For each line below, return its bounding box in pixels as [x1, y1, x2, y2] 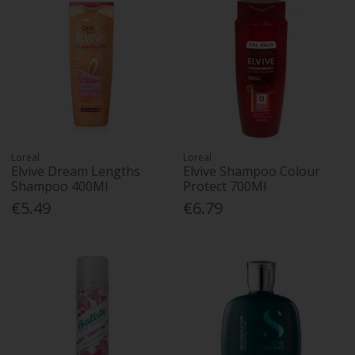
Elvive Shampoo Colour [183, 162, 321, 180]
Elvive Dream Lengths [11, 162, 141, 180]
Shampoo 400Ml [11, 177, 109, 195]
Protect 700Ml [183, 177, 267, 195]
